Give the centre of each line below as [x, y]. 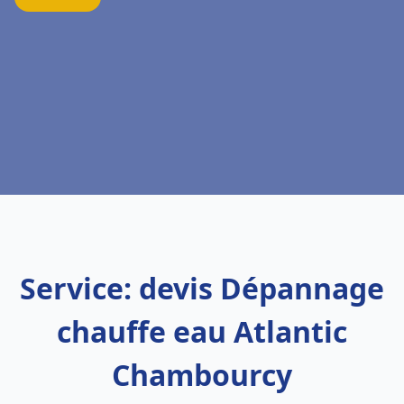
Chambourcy [202, 375]
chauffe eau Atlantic [202, 331]
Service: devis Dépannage [202, 288]
